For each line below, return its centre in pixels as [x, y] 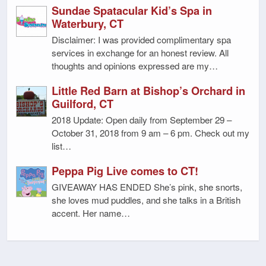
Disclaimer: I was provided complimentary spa [141, 40]
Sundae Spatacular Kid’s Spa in [132, 11]
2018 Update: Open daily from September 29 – [142, 120]
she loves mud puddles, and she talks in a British [146, 200]
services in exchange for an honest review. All [140, 53]
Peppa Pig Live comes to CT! [125, 171]
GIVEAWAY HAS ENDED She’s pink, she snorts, [147, 187]
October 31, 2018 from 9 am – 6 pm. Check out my [151, 133]
